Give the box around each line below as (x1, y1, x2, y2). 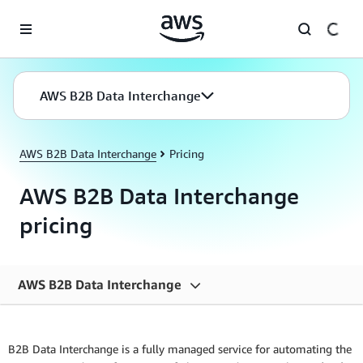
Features (32, 344, 79, 358)
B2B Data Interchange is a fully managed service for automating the (8, 342, 352, 356)
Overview (32, 313, 83, 327)
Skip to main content (7, 9, 113, 23)
